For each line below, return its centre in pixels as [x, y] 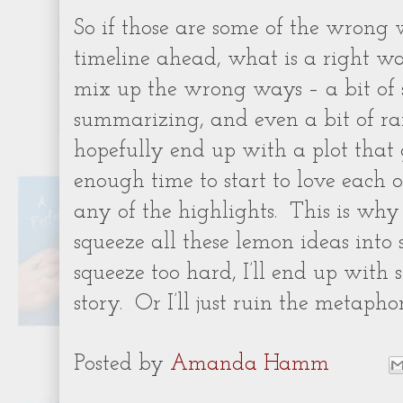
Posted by [122, 364]
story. [98, 304]
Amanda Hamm [250, 364]
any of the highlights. [175, 212]
